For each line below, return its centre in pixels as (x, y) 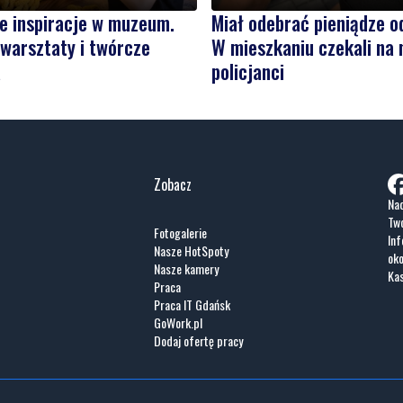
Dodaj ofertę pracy (199, 340)
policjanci (247, 71)
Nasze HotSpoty (192, 250)
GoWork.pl (179, 322)
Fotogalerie (181, 232)
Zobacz (173, 184)
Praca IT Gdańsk (193, 304)
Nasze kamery (187, 268)
